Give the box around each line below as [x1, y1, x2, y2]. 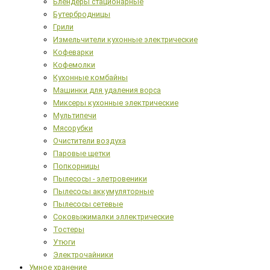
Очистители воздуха [53, 136, 126, 146]
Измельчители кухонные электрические [53, 35, 198, 45]
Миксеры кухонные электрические [53, 98, 178, 108]
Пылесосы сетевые [53, 199, 123, 209]
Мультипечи [53, 111, 96, 121]
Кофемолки [53, 60, 95, 70]
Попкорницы [53, 162, 99, 171]
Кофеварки [53, 48, 93, 57]
